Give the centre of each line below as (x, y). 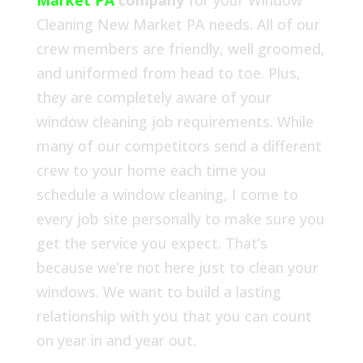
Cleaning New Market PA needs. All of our (178, 25)
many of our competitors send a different (179, 146)
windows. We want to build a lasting (158, 292)
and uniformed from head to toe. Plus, (168, 73)
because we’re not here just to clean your (177, 268)
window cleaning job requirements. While (175, 122)
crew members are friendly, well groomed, (180, 49)
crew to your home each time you (151, 171)
